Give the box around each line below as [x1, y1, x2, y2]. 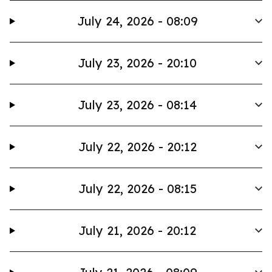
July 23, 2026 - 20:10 [78, 55, 197, 70]
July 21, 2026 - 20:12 [78, 223, 197, 238]
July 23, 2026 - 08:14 [78, 97, 197, 112]
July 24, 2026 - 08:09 [76, 13, 198, 29]
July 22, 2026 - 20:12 [78, 139, 197, 154]
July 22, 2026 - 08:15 [78, 181, 197, 196]
